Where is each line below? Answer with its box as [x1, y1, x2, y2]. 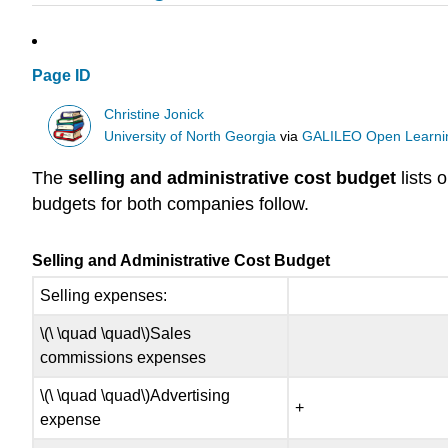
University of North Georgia [104, 128, 277, 144]
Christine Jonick [104, 106, 205, 122]
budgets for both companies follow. [32, 194, 309, 215]
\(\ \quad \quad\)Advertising [40, 387, 231, 405]
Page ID [32, 67, 91, 85]
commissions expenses [40, 349, 207, 367]
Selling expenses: [40, 287, 168, 305]
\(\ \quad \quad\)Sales [40, 325, 192, 343]
